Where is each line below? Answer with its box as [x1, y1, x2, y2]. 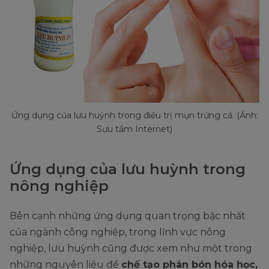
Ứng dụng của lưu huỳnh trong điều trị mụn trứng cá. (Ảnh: [11, 109, 258, 121]
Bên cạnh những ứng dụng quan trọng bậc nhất [10, 210, 246, 222]
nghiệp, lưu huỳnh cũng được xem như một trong [10, 242, 252, 254]
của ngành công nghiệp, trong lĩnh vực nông [10, 226, 226, 238]
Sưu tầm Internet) [97, 123, 172, 134]
